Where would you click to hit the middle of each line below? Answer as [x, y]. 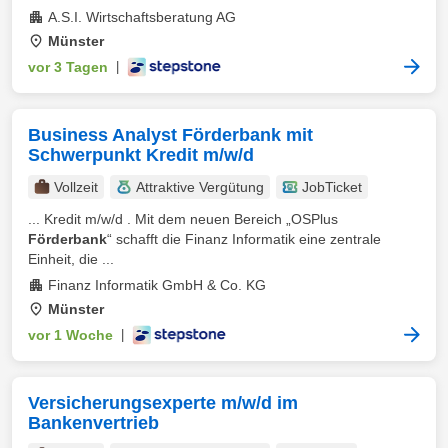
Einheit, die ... [71, 259]
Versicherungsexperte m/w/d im [163, 403]
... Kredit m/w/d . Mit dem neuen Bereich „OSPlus [183, 219]
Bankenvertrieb [93, 423]
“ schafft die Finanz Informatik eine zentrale [244, 239]
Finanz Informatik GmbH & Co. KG [157, 285]
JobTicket [332, 187]
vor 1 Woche [70, 335]
